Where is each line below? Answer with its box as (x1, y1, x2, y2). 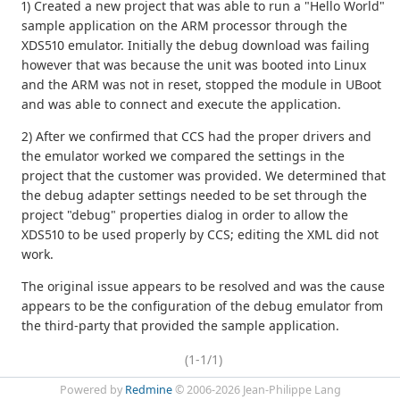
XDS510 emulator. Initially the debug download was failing (21, 37, 370, 54)
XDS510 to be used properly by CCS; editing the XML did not (21, 226, 379, 244)
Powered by (59, 382, 125, 397)
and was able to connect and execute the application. (21, 96, 341, 113)
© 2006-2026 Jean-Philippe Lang (171, 382, 341, 397)
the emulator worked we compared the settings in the (21, 147, 345, 165)
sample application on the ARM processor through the (21, 17, 347, 35)
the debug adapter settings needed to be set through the (21, 187, 367, 204)
